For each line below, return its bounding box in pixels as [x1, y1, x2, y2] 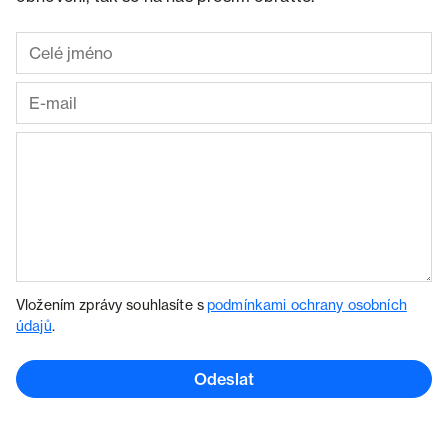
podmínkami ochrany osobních [207, 296, 407, 313]
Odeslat [194, 369, 254, 389]
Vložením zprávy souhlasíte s [16, 296, 208, 313]
